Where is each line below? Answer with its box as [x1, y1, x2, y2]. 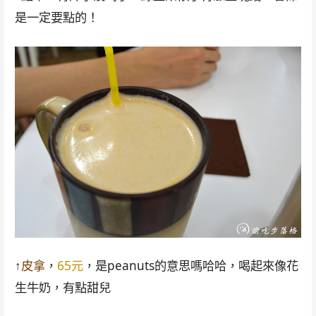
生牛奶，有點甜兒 [14, 279, 111, 296]
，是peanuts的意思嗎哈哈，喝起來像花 [83, 257, 298, 274]
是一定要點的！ [14, 9, 99, 26]
